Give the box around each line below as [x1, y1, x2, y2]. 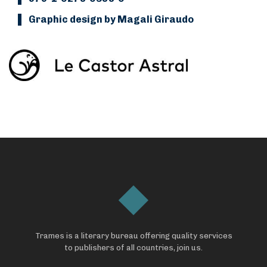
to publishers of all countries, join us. [64, 243, 203, 252]
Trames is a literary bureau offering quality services [35, 231, 232, 240]
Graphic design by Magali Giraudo [29, 14, 194, 26]
